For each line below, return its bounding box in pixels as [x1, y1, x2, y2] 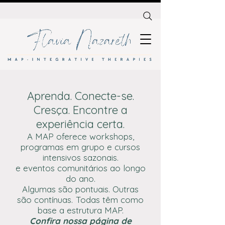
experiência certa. [36, 117, 125, 131]
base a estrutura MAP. [37, 205, 124, 215]
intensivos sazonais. [42, 152, 119, 163]
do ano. [65, 173, 95, 184]
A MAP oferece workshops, [27, 131, 134, 142]
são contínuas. [17, 194, 73, 205]
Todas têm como [75, 194, 144, 205]
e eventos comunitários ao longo [15, 163, 146, 173]
